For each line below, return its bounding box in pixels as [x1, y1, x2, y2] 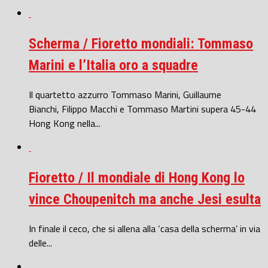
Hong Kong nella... [29, 116, 100, 131]
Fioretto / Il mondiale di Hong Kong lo [29, 169, 245, 187]
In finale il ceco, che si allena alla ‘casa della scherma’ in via [29, 221, 260, 236]
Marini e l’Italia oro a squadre [29, 57, 198, 74]
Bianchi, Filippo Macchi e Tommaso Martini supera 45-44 [29, 102, 256, 117]
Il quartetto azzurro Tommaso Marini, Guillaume [29, 87, 221, 102]
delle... [29, 235, 52, 250]
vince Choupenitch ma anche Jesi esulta [29, 191, 261, 208]
